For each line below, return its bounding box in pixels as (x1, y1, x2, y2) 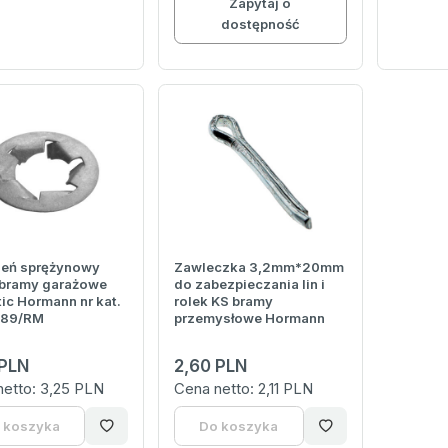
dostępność (220, 15, 300, 32)
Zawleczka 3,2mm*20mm (174, 258, 345, 275)
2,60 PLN (174, 355, 248, 376)
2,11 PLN (258, 378, 314, 398)
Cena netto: (174, 378, 259, 398)
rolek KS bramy (174, 292, 274, 309)
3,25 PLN (40, 378, 104, 398)
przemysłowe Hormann (174, 309, 326, 326)
